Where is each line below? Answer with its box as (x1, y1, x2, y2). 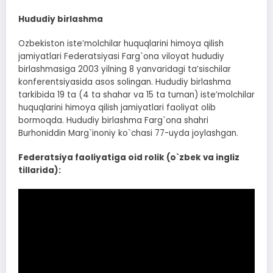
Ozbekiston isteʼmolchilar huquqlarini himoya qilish (18, 38, 224, 50)
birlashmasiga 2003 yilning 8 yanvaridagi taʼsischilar (18, 63, 231, 76)
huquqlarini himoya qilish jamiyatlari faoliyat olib (18, 102, 216, 114)
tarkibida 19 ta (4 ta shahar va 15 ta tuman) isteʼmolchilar (18, 89, 255, 101)
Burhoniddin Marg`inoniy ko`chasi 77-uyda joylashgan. (18, 127, 238, 140)
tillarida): (18, 165, 61, 177)
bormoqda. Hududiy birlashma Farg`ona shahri (18, 115, 208, 127)
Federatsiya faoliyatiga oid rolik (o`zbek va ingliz (18, 152, 239, 164)
